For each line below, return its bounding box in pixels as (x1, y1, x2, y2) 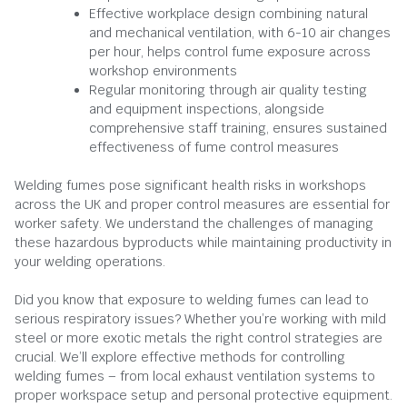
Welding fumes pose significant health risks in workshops (15, 177, 366, 194)
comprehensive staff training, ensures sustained (89, 120, 387, 136)
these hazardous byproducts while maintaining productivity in (15, 234, 392, 251)
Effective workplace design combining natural (89, 5, 368, 22)
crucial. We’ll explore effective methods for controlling (15, 349, 345, 365)
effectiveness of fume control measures (89, 139, 339, 155)
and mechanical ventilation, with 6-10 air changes (89, 25, 391, 41)
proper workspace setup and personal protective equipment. (15, 387, 392, 403)
